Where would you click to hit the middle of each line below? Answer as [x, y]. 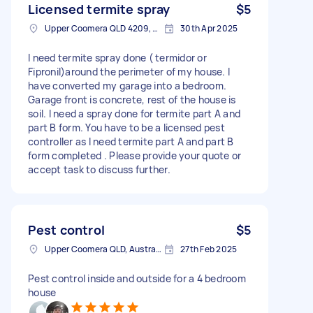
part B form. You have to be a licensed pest [126, 127]
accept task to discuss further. [99, 169]
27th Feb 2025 [209, 249]
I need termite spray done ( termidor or [117, 57]
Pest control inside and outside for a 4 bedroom [137, 278]
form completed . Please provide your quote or [135, 155]
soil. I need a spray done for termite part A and [134, 113]
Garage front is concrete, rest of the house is [132, 99]
